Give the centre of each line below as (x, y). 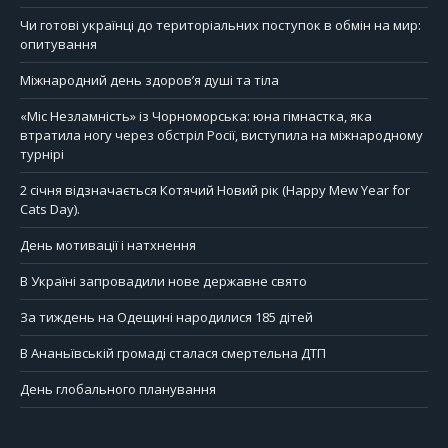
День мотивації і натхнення (108, 245)
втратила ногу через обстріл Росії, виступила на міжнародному (221, 135)
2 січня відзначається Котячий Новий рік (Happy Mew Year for (215, 190)
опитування (58, 44)
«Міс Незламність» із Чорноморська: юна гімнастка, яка (196, 116)
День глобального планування (118, 389)
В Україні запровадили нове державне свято (163, 281)
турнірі (42, 154)
